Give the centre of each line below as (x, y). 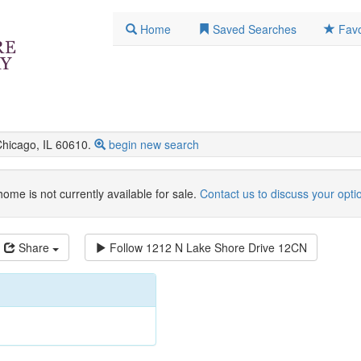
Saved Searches (255, 29)
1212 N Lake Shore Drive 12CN (226, 248)
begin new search (154, 145)
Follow (126, 248)
